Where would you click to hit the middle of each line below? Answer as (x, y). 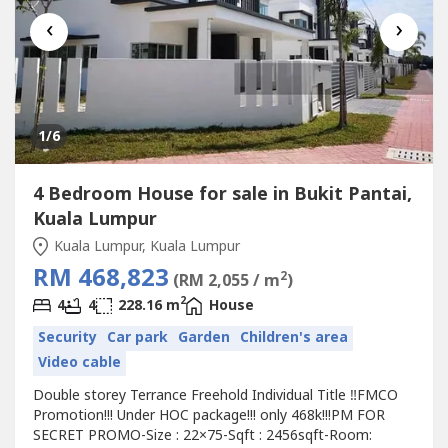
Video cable (79, 363)
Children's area (293, 338)
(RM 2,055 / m (226, 280)
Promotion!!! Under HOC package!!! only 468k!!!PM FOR (208, 415)
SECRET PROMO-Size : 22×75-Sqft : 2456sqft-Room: (202, 435)
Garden (203, 338)
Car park (137, 338)
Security (67, 338)
